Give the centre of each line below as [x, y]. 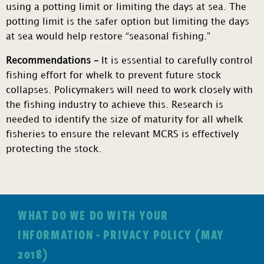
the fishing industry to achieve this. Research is [115, 105]
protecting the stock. [55, 150]
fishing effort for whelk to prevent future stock [113, 76]
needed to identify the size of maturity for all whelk [124, 120]
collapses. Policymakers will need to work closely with [129, 91]
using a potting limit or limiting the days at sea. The [126, 8]
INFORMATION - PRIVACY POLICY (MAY [121, 234]
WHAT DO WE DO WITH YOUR [93, 215]
